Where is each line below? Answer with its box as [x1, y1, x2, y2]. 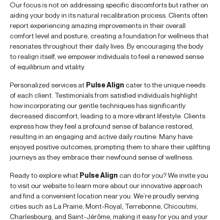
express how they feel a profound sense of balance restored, [10, 122, 193, 131]
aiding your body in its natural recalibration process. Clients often [10, 11, 208, 20]
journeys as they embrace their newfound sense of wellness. [10, 153, 193, 162]
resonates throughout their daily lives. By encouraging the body [10, 42, 203, 51]
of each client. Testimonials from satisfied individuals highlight [10, 91, 197, 100]
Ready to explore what [10, 171, 80, 180]
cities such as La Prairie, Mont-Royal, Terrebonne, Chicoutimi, [10, 202, 198, 211]
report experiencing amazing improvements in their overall [10, 21, 186, 30]
